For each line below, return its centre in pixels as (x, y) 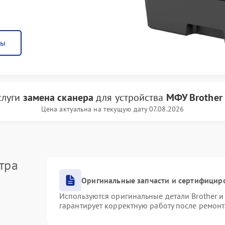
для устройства (130, 97)
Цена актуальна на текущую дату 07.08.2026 (113, 109)
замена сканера (58, 97)
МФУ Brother (194, 97)
